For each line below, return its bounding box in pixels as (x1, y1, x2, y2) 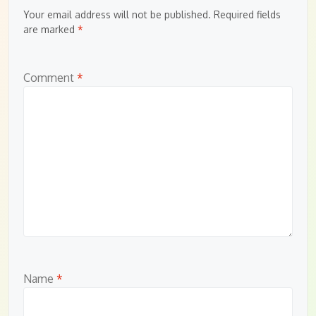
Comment (23, 70, 77, 85)
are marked (23, 23, 78, 35)
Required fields (214, 8, 281, 20)
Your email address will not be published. (23, 8, 211, 20)
